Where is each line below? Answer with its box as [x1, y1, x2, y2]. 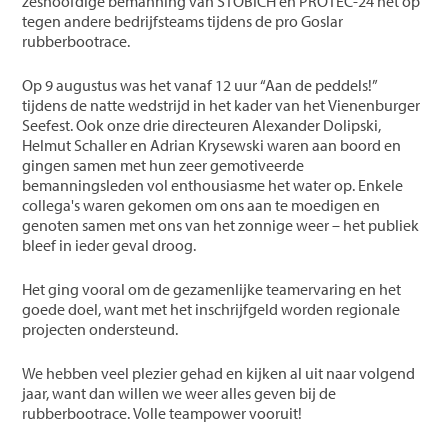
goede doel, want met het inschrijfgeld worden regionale [22, 298, 401, 319]
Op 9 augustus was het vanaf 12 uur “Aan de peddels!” [22, 74, 379, 95]
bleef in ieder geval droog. [22, 234, 200, 255]
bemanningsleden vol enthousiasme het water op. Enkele [22, 174, 404, 195]
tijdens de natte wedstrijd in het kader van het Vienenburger [22, 94, 421, 115]
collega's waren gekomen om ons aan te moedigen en [22, 194, 381, 215]
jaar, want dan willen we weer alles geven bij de [22, 382, 337, 403]
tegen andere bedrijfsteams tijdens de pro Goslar [22, 10, 344, 31]
